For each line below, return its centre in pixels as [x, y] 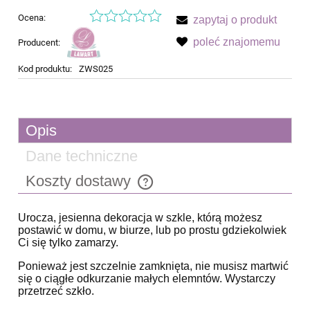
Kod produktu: [45, 69]
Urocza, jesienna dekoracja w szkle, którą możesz [140, 217]
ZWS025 [95, 69]
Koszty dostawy [80, 181]
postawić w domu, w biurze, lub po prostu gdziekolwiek [152, 230]
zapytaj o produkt [235, 19]
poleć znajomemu [237, 42]
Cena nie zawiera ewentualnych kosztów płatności [132, 189]
